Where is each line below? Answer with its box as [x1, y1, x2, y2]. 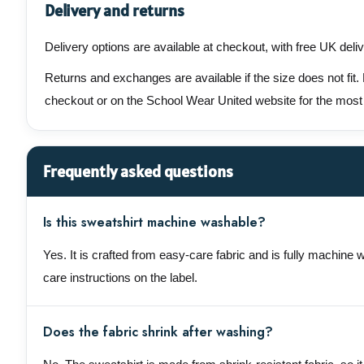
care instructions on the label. [43, 271, 197, 285]
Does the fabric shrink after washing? [43, 323, 273, 342]
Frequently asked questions [43, 161, 233, 183]
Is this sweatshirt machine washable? [43, 213, 266, 232]
